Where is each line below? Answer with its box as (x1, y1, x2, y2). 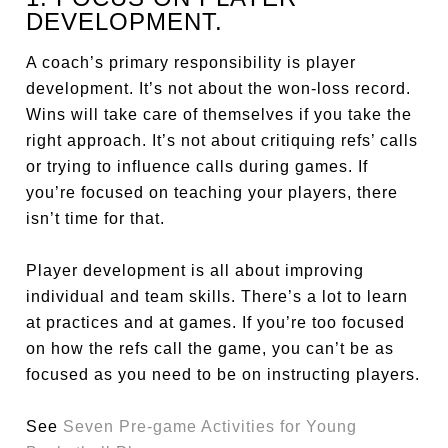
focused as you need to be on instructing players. (26, 365, 421, 383)
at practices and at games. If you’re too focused (26, 313, 406, 331)
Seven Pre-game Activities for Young (63, 417, 358, 435)
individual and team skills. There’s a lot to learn (26, 287, 409, 305)
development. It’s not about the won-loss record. (26, 79, 412, 97)
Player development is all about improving (26, 261, 365, 279)
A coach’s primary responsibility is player (26, 53, 357, 71)
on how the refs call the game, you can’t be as (26, 339, 395, 357)
